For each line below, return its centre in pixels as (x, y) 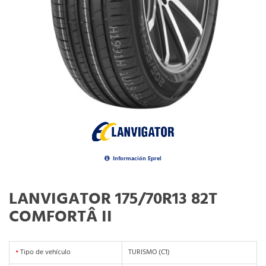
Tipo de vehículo (45, 252)
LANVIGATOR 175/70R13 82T (113, 199)
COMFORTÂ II (61, 217)
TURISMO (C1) (149, 252)
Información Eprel (137, 159)
